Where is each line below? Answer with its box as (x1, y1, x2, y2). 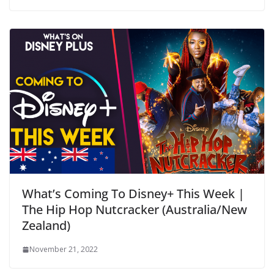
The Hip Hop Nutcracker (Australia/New (22, 201, 247, 218)
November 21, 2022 (29, 244, 98, 255)
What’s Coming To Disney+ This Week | (22, 185, 245, 202)
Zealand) (22, 217, 70, 234)
